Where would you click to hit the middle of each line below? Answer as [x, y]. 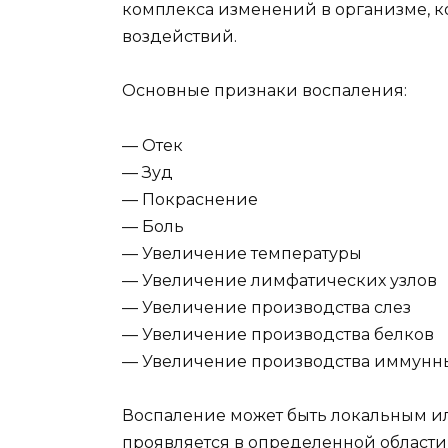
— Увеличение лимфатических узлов [279, 280]
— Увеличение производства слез [266, 307]
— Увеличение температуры [242, 253]
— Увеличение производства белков [278, 334]
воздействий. [179, 37]
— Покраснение [190, 199]
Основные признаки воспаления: [264, 91]
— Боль [153, 226]
